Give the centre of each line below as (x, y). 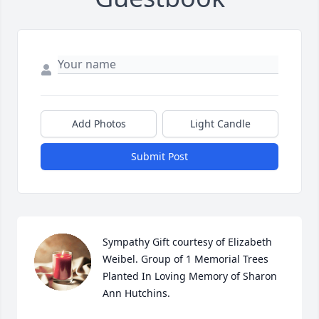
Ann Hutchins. (136, 293)
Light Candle (220, 124)
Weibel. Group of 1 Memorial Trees (185, 259)
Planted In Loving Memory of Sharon (190, 276)
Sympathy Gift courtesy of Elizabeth (187, 242)
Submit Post (159, 157)
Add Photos (99, 124)
